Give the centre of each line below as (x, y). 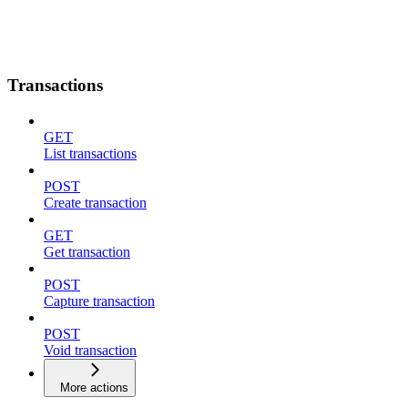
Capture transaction (99, 301)
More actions (94, 387)
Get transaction (87, 251)
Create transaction (95, 202)
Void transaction (90, 350)
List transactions (90, 153)
